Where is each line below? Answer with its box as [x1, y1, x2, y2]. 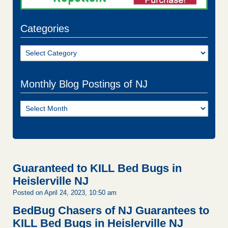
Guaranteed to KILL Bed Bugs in [13, 162, 182, 175]
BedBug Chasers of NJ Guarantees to [13, 204, 209, 217]
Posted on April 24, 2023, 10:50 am [13, 189, 117, 197]
